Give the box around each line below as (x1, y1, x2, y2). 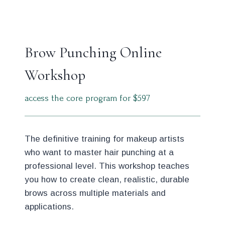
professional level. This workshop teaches (25, 161, 189, 171)
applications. (25, 202, 74, 211)
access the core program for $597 (25, 93, 150, 103)
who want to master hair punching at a (25, 148, 174, 157)
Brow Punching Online (25, 43, 162, 62)
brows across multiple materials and (25, 188, 166, 198)
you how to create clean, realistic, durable (25, 175, 189, 184)
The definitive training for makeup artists (25, 134, 184, 144)
